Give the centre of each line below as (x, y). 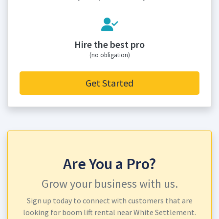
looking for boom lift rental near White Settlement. (109, 212)
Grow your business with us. (109, 184)
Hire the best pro (109, 44)
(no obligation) (109, 55)
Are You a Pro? (109, 164)
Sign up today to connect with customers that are (109, 200)
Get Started (109, 83)
